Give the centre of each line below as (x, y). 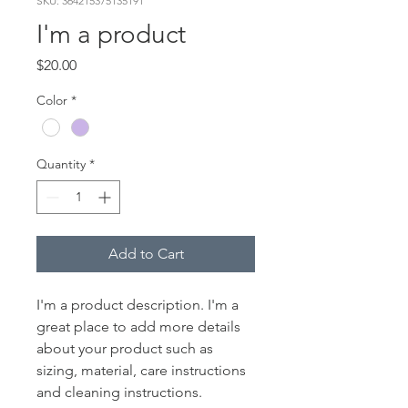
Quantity (61, 163)
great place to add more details (138, 326)
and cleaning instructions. (119, 392)
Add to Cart (146, 253)
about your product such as (125, 348)
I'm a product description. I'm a (138, 304)
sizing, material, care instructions (141, 370)
